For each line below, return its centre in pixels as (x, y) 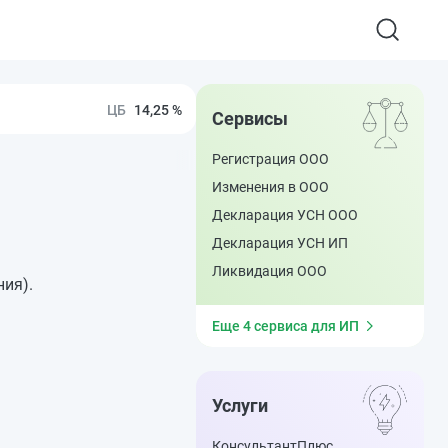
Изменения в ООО (270, 187)
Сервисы (250, 118)
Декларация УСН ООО (285, 215)
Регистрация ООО (270, 159)
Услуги (240, 405)
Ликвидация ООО (269, 271)
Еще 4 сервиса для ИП (285, 326)
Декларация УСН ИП (280, 243)
